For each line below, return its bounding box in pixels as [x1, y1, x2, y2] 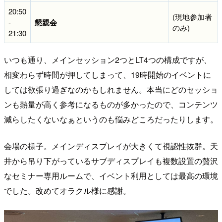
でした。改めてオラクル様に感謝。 [4, 185, 131, 197]
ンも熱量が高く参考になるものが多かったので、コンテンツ [4, 99, 218, 111]
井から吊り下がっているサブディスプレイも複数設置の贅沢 [4, 155, 218, 167]
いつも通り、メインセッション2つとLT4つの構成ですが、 [4, 54, 212, 66]
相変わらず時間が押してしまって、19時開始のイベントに [4, 69, 211, 81]
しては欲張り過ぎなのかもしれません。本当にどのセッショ [4, 84, 218, 96]
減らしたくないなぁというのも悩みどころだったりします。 [4, 113, 218, 125]
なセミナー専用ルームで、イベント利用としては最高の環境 [4, 170, 218, 182]
